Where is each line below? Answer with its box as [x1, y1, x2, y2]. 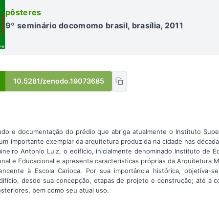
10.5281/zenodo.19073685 [13, 77, 104, 86]
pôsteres [5, 7, 42, 18]
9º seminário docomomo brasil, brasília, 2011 [5, 21, 184, 31]
